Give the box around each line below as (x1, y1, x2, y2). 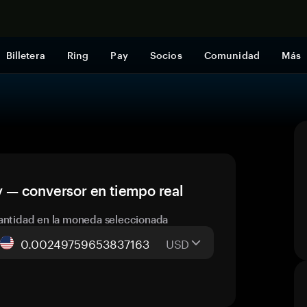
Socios (149, 49, 182, 61)
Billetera (5, 49, 45, 61)
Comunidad (204, 49, 260, 61)
